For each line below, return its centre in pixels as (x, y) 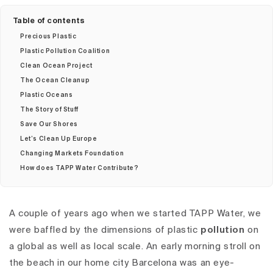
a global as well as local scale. (76, 246)
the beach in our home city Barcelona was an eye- (122, 263)
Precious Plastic (48, 37)
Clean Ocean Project (56, 66)
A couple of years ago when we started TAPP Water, (129, 214)
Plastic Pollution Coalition (65, 51)
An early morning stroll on (202, 246)
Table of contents (49, 21)
